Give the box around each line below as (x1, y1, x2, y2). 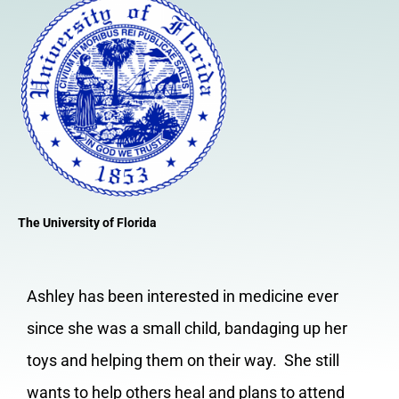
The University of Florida (18, 216, 157, 232)
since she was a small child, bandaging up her (27, 319, 347, 338)
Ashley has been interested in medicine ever (27, 287, 338, 306)
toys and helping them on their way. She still (27, 351, 339, 370)
